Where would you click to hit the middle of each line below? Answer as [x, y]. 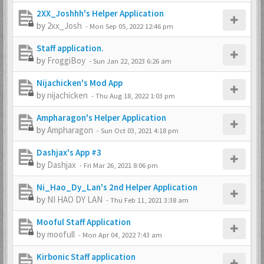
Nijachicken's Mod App [80, 83]
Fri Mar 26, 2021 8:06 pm [121, 165]
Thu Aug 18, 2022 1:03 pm [135, 95]
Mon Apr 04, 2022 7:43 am [122, 235]
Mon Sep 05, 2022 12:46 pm [131, 26]
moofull [61, 234]
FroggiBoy [66, 60]
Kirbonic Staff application [86, 257]
